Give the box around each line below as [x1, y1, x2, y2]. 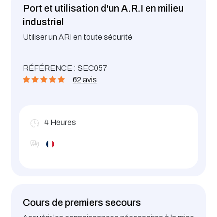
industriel [23, 16, 64, 28]
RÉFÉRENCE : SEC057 [23, 64, 108, 73]
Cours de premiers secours [23, 197, 141, 208]
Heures [50, 118, 76, 127]
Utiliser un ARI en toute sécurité [23, 33, 134, 42]
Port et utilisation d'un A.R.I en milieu [23, 3, 184, 14]
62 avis [73, 76, 97, 84]
